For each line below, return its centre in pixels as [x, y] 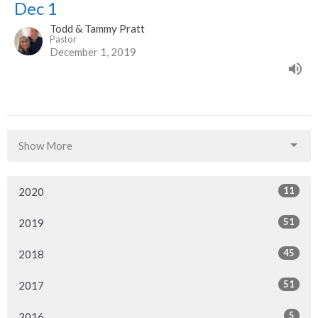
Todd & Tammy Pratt [97, 28]
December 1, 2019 [93, 51]
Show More [45, 145]
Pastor [63, 39]
